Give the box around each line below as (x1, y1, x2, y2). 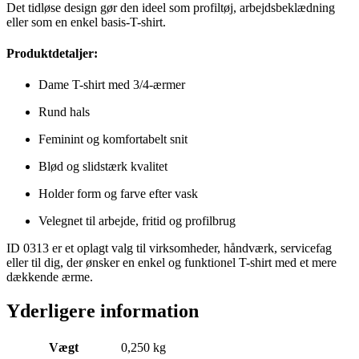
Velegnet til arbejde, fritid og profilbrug (38, 214, 236, 228)
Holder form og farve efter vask (38, 187, 198, 201)
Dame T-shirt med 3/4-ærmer (38, 78, 185, 92)
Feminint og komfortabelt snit (38, 132, 188, 147)
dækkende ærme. (6, 270, 93, 284)
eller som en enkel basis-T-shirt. (6, 14, 166, 29)
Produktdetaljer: (6, 46, 98, 60)
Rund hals (38, 105, 90, 119)
